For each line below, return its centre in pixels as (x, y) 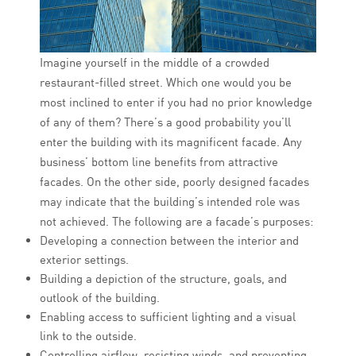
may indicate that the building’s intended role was (170, 202)
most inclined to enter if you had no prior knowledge (176, 103)
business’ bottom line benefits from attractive (159, 162)
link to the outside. (88, 336)
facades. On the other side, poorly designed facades (174, 182)
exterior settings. (84, 260)
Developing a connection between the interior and (169, 241)
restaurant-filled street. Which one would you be (166, 83)
